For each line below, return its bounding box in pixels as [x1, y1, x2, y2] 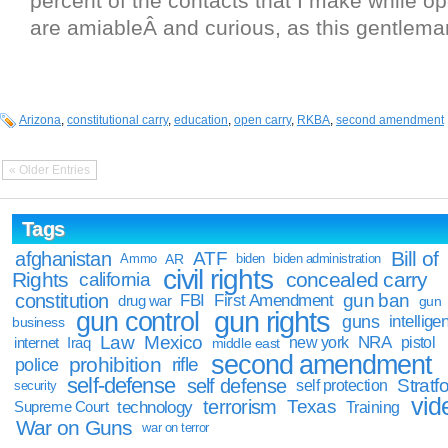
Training [345, 397, 400, 416]
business [12, 314, 65, 331]
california [79, 269, 151, 290]
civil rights [162, 264, 273, 295]
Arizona [19, 112, 61, 127]
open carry [234, 112, 291, 127]
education [174, 112, 228, 127]
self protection [296, 376, 388, 394]
